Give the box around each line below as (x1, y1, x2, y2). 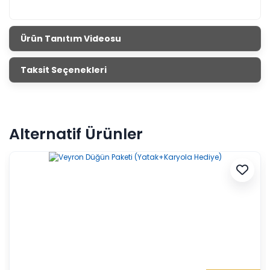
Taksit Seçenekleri (20, 63, 107, 76)
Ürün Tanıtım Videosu (20, 32, 121, 45)
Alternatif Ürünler (9, 124, 143, 145)
